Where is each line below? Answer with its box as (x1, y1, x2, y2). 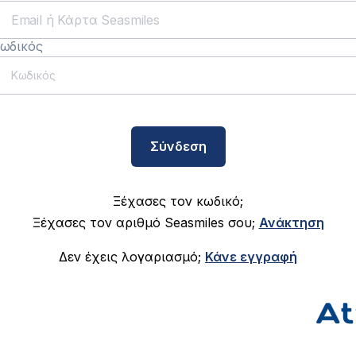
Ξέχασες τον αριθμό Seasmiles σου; (32, 215, 259, 230)
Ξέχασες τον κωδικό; (113, 193, 243, 209)
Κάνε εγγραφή (205, 249, 297, 265)
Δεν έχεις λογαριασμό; (59, 249, 205, 265)
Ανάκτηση (258, 215, 324, 230)
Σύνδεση (149, 138, 207, 154)
